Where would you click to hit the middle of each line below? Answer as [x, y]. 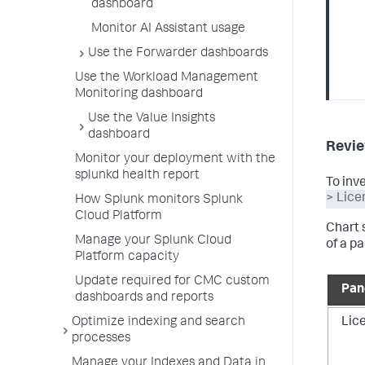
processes [101, 339]
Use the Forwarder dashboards [178, 54]
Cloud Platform [119, 217]
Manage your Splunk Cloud [153, 241]
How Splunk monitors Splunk [159, 200]
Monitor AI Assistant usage [168, 29]
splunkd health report [137, 176]
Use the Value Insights [152, 119]
